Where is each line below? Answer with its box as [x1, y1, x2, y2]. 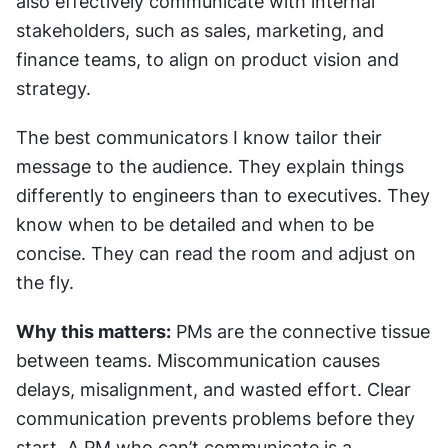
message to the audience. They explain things [16, 155, 404, 177]
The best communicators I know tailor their [16, 126, 382, 148]
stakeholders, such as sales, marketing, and [16, 19, 384, 41]
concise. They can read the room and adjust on [16, 242, 416, 264]
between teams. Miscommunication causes [16, 349, 380, 371]
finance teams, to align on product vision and [16, 48, 399, 70]
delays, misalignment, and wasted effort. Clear [16, 378, 411, 400]
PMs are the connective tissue [171, 320, 430, 342]
